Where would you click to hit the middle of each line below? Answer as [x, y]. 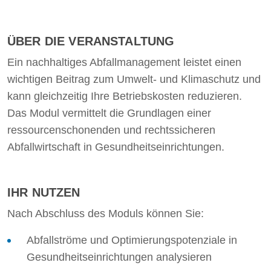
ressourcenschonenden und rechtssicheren [111, 130]
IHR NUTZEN [44, 192]
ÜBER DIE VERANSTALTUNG [91, 41]
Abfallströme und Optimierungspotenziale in [132, 240]
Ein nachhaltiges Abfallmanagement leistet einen [124, 62]
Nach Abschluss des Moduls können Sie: [106, 214]
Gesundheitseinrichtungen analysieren [119, 257]
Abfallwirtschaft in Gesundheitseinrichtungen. [116, 147]
